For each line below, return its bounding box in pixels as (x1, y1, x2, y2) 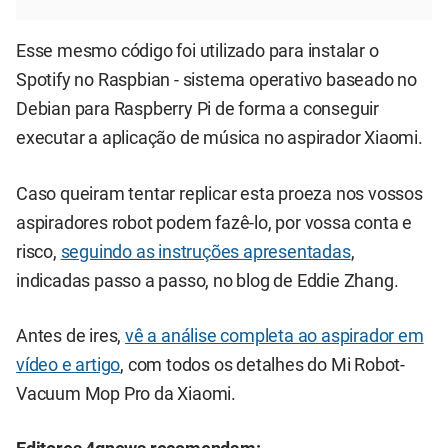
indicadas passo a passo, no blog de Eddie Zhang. (16, 270, 399, 291)
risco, (16, 241, 61, 262)
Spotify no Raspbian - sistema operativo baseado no (16, 70, 417, 91)
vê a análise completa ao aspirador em (125, 325, 424, 346)
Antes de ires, (16, 325, 126, 346)
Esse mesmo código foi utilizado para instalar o (16, 41, 379, 62)
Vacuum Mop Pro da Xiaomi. (16, 383, 237, 404)
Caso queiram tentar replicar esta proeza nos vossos (16, 183, 423, 204)
